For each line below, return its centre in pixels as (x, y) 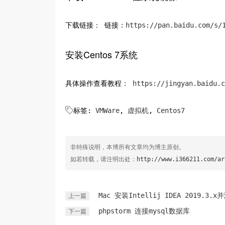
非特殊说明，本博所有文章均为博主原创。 (127, 147)
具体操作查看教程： (99, 83)
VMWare (107, 110)
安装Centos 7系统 (101, 54)
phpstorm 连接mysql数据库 (144, 211)
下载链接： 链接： (95, 25)
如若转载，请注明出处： (103, 159)
